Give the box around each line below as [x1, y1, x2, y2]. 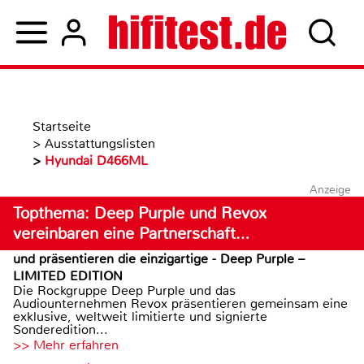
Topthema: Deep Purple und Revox [13, 203, 266, 223]
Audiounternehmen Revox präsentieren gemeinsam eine [13, 295, 348, 312]
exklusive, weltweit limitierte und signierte [13, 308, 267, 325]
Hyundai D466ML [45, 152, 148, 169]
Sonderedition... [13, 321, 108, 338]
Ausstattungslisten [45, 135, 155, 152]
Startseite [32, 118, 91, 135]
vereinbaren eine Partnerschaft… [13, 223, 249, 244]
